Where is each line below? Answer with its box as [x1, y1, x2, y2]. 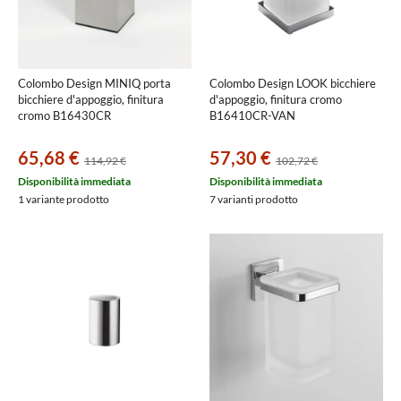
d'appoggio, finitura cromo [209, 92, 342, 107]
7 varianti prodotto [209, 192, 298, 206]
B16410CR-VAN [209, 108, 295, 123]
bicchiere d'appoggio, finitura [18, 92, 164, 107]
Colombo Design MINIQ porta [18, 76, 171, 90]
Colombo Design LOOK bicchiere [209, 76, 376, 90]
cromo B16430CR [18, 108, 111, 123]
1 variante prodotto [18, 192, 109, 206]
